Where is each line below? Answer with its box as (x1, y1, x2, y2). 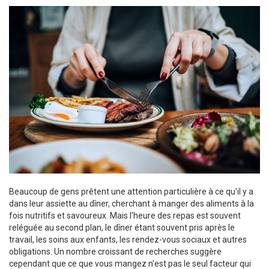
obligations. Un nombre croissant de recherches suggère (9, 246, 222, 256)
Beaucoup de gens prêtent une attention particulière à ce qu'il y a (9, 186, 253, 196)
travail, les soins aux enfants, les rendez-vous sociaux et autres (9, 234, 247, 244)
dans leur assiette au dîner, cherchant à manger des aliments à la (9, 198, 254, 208)
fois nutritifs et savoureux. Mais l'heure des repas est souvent (9, 210, 241, 220)
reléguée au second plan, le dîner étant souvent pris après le (9, 222, 235, 232)
